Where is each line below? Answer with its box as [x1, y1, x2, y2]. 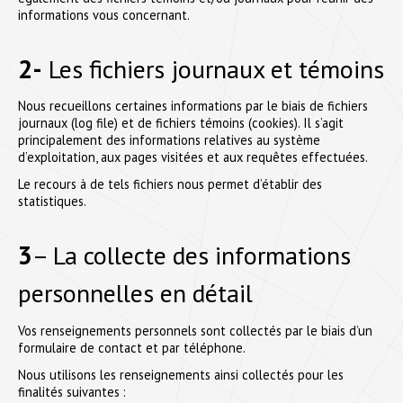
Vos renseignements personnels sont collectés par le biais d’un [18, 321, 372, 339]
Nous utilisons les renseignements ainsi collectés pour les [18, 365, 344, 383]
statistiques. [18, 193, 86, 210]
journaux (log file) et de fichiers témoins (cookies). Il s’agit [18, 114, 344, 132]
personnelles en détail [18, 276, 253, 309]
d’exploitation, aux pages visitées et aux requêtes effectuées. [18, 148, 368, 166]
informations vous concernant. [18, 5, 190, 23]
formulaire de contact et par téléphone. [18, 338, 246, 356]
